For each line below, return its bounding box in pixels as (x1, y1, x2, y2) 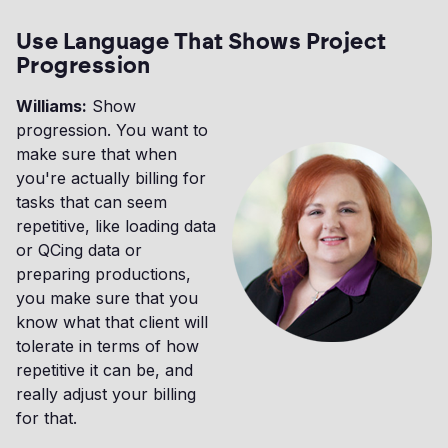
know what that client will (16, 312, 208, 333)
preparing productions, (16, 264, 191, 285)
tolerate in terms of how (16, 336, 199, 357)
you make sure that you (16, 288, 198, 309)
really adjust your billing (16, 384, 196, 405)
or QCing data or (16, 240, 142, 261)
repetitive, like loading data (16, 216, 216, 237)
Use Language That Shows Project (16, 28, 387, 56)
